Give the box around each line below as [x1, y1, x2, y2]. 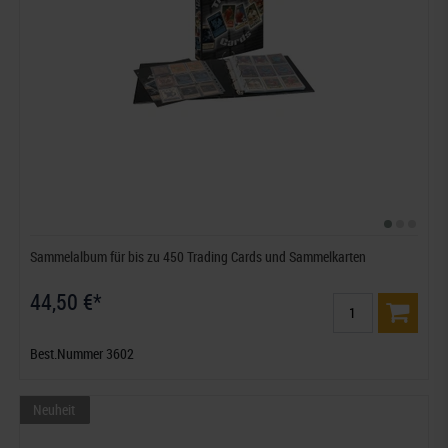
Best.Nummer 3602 [30, 343, 135, 363]
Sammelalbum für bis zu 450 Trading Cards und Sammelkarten [30, 246, 367, 266]
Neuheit [33, 399, 76, 419]
